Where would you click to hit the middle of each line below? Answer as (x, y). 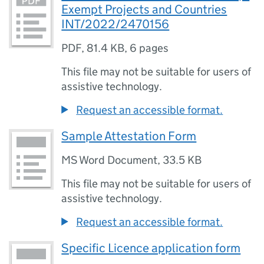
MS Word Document (110, 160)
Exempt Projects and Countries (144, 9)
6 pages (149, 48)
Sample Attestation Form (129, 136)
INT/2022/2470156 (115, 24)
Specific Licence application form (151, 248)
